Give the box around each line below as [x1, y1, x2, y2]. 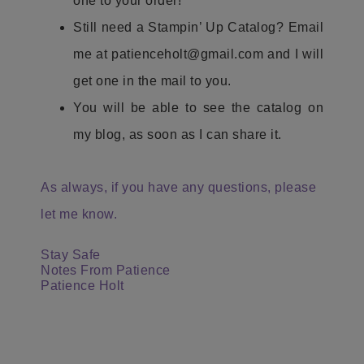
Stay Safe [41, 248, 104, 262]
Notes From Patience [41, 263, 171, 277]
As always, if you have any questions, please [41, 180, 316, 194]
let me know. [41, 207, 117, 221]
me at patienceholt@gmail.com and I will [73, 47, 323, 61]
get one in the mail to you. [73, 74, 235, 88]
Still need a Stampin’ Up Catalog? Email [73, 20, 323, 34]
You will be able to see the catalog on [73, 101, 323, 115]
